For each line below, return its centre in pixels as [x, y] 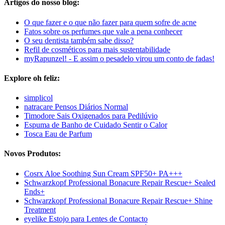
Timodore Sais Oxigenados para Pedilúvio [91, 116]
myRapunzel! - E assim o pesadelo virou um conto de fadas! [119, 58]
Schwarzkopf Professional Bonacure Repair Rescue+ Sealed [120, 182]
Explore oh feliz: [32, 78]
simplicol [38, 98]
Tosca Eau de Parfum [58, 134]
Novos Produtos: [32, 154]
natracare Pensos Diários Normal [76, 107]
